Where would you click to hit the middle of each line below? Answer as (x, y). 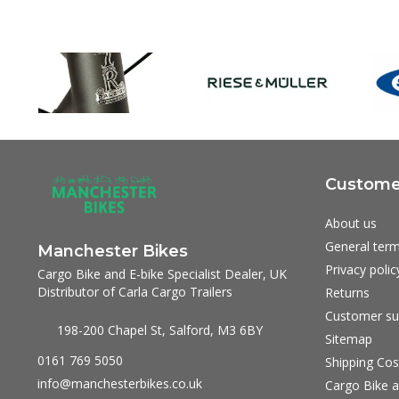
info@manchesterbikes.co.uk (120, 384)
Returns (347, 292)
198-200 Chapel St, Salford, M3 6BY (160, 330)
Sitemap (348, 338)
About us (350, 223)
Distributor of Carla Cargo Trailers (135, 292)
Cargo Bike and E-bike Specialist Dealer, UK (162, 274)
